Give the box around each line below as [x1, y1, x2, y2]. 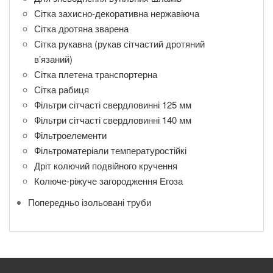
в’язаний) [34, 52, 73, 65]
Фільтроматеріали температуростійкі [34, 144, 186, 157]
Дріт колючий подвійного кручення [34, 159, 177, 172]
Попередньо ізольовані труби [28, 196, 151, 208]
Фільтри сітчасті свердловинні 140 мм [34, 113, 191, 126]
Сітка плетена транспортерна [34, 68, 157, 80]
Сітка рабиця [34, 83, 89, 96]
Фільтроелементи [34, 129, 107, 141]
